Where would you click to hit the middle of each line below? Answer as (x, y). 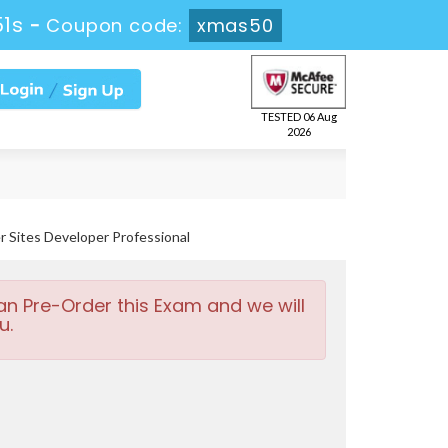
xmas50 (238, 25)
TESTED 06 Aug (298, 117)
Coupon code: (120, 25)
